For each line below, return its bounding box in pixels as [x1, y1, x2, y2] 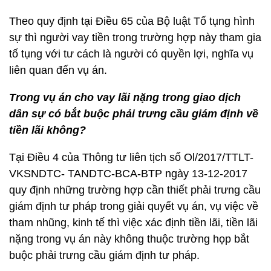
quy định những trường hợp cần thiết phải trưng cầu [9, 184, 261, 196]
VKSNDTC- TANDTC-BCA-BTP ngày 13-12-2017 [9, 168, 247, 180]
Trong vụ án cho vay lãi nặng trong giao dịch [9, 91, 241, 103]
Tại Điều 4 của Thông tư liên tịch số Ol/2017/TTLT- [9, 151, 253, 163]
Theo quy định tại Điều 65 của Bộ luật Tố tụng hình [9, 15, 255, 27]
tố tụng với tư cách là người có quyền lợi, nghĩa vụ [9, 48, 253, 60]
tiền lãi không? [9, 124, 86, 136]
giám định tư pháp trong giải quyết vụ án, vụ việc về [9, 200, 258, 212]
